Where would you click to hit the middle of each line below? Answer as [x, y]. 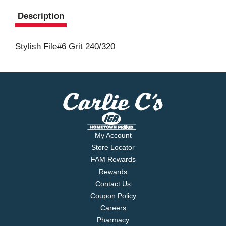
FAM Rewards [113, 160]
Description [41, 16]
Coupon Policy [113, 196]
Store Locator [113, 148]
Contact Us [113, 184]
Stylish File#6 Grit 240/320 [65, 47]
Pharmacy [113, 220]
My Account [113, 135]
